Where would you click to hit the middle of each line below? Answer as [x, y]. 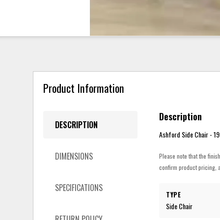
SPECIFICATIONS [79, 187]
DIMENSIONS [74, 156]
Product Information [84, 88]
